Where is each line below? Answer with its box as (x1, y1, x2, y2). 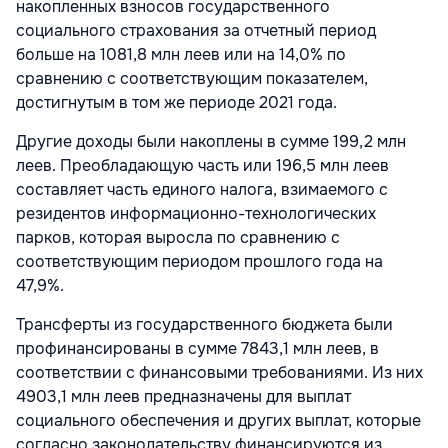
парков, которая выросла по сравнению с (16, 226, 340, 248)
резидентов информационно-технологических (16, 202, 376, 224)
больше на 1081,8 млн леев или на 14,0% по (16, 43, 346, 65)
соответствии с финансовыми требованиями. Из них (16, 361, 423, 383)
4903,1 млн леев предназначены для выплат (16, 385, 351, 407)
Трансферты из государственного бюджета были (16, 313, 393, 335)
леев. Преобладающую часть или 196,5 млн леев (16, 154, 389, 176)
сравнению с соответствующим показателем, (16, 67, 368, 89)
